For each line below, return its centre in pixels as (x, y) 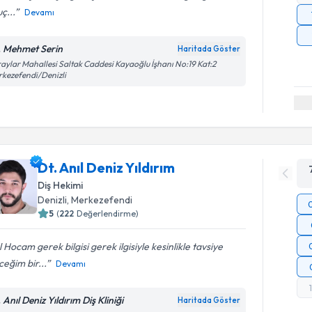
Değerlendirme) (108, 213)
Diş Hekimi (61, 185)
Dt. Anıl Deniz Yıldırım (107, 167)
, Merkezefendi (100, 200)
